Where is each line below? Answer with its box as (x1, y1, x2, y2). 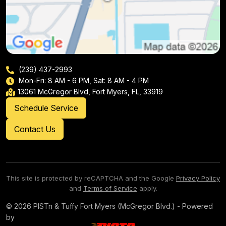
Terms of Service (83, 184, 137, 193)
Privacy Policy (176, 174, 220, 183)
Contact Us (14, 124, 55, 135)
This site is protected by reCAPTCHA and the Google (6, 174, 176, 183)
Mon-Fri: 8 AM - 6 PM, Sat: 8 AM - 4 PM (17, 76, 149, 85)
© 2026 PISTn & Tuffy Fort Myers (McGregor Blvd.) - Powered (6, 202, 213, 211)
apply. (137, 184, 157, 193)
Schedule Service (14, 103, 78, 114)
